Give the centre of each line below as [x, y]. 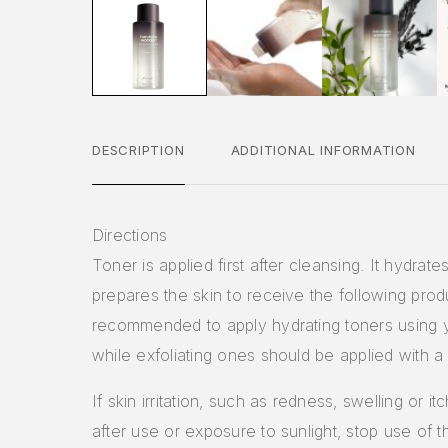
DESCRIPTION [138, 149]
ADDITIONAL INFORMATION [323, 149]
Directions [130, 234]
